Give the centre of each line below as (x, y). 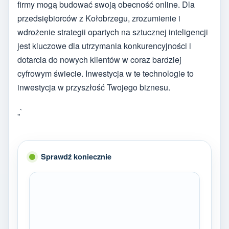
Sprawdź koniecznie (76, 157)
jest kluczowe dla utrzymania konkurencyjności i (104, 45)
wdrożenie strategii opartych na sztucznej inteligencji (113, 32)
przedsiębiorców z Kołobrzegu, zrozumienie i (99, 18)
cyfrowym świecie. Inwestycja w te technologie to (106, 73)
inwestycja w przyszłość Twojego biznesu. (94, 87)
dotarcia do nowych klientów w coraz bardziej (99, 59)
